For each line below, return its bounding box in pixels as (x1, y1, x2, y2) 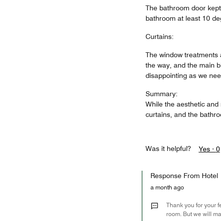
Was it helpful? (145, 145, 191, 152)
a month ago (150, 184, 189, 191)
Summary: (145, 90, 178, 98)
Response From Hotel (150, 172, 218, 180)
